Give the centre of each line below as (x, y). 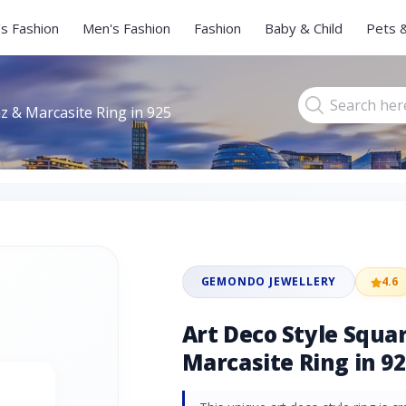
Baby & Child (304, 28)
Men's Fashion (126, 28)
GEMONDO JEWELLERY (269, 281)
